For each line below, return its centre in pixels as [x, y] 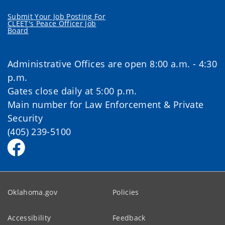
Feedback [129, 217]
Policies [126, 192]
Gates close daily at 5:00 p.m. [72, 91]
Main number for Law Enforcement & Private [106, 104]
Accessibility [29, 217]
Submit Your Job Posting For [57, 16]
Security [25, 118]
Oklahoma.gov [33, 192]
